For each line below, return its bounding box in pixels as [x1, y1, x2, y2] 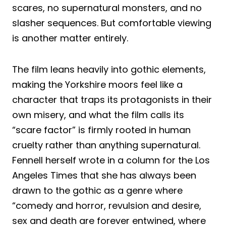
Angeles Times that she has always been [12, 168, 196, 182]
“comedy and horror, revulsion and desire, [12, 199, 201, 212]
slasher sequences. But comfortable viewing [12, 16, 211, 29]
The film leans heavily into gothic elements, [12, 63, 206, 76]
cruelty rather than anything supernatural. [12, 138, 200, 151]
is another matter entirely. [12, 31, 128, 44]
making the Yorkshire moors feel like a [12, 78, 183, 91]
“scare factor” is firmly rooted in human [12, 123, 191, 136]
